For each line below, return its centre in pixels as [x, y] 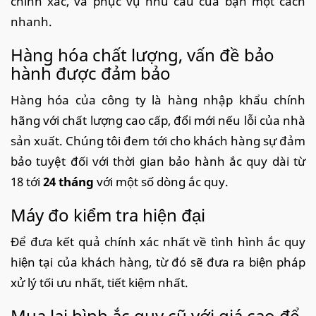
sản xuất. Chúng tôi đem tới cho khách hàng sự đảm [158, 140]
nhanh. [31, 21]
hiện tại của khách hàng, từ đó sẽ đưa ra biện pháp [158, 262]
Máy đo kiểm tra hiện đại [108, 214]
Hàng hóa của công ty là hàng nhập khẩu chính [158, 99]
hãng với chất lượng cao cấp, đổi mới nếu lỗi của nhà [158, 120]
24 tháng [68, 181]
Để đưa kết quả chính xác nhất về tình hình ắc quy [158, 241]
